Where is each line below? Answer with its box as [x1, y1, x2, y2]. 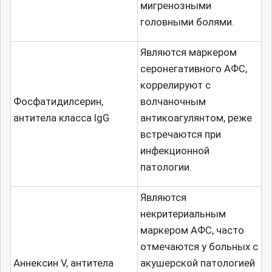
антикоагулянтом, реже [140, 112, 252, 124]
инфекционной [140, 144, 209, 157]
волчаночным [140, 95, 206, 107]
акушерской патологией [140, 257, 255, 269]
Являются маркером [140, 46, 237, 58]
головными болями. [140, 16, 234, 28]
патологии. [140, 161, 192, 173]
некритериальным [140, 208, 226, 220]
